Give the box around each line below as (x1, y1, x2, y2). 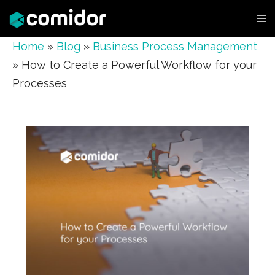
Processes (12, 77, 67, 90)
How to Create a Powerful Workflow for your (21, 58, 257, 71)
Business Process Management (93, 40, 257, 53)
